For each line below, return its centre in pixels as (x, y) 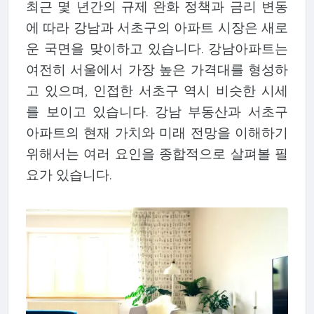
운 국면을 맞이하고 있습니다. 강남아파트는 (157, 49)
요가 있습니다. (68, 175)
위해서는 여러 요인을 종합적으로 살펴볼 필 (157, 154)
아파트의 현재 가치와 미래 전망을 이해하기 (157, 133)
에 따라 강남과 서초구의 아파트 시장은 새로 (157, 28)
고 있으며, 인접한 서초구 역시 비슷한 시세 (157, 91)
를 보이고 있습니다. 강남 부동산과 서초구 (157, 112)
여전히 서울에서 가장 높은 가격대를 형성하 (157, 70)
